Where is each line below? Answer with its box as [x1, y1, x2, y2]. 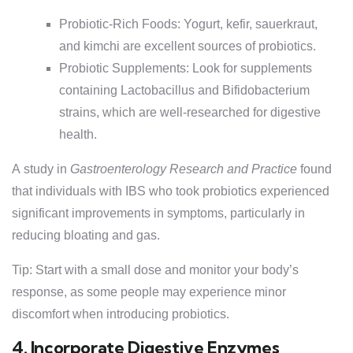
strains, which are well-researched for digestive [59, 106, 321, 119]
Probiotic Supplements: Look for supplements [59, 61, 312, 75]
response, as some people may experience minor [12, 285, 286, 299]
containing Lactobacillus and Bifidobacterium [59, 84, 310, 97]
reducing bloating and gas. [12, 229, 160, 242]
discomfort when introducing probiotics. [12, 307, 229, 321]
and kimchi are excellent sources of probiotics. [59, 39, 316, 53]
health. [59, 128, 97, 141]
